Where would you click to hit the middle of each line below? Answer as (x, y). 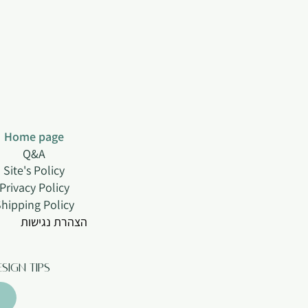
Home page (34, 136)
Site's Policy (34, 170)
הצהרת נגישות (54, 222)
